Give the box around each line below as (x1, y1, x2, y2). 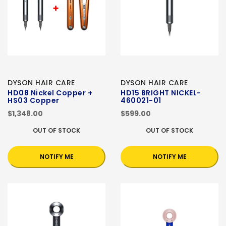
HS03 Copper (8, 95, 60, 106)
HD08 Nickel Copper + (8, 88, 92, 98)
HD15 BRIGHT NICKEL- (121, 88, 201, 98)
